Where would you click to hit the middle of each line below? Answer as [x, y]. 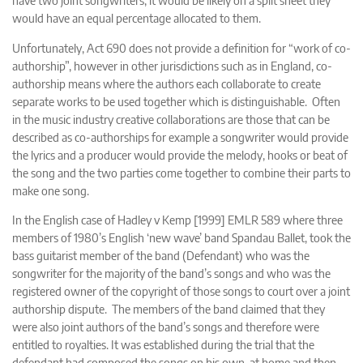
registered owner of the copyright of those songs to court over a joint [181, 291]
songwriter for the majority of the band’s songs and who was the [171, 273]
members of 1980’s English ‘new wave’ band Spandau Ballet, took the [181, 238]
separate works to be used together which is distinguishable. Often [176, 101]
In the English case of [65, 220]
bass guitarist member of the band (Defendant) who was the [161, 256]
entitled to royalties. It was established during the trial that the [163, 345]
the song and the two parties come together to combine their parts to [181, 172]
